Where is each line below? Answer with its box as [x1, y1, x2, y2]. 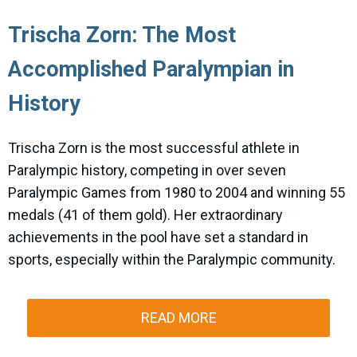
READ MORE [140, 309, 217, 327]
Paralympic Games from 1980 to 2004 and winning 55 [8, 184, 345, 202]
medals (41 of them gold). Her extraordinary [8, 206, 283, 224]
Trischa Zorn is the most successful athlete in [8, 139, 300, 157]
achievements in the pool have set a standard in [8, 229, 308, 246]
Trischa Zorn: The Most [8, 22, 236, 49]
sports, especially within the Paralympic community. [8, 251, 335, 269]
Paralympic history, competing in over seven [8, 162, 286, 179]
